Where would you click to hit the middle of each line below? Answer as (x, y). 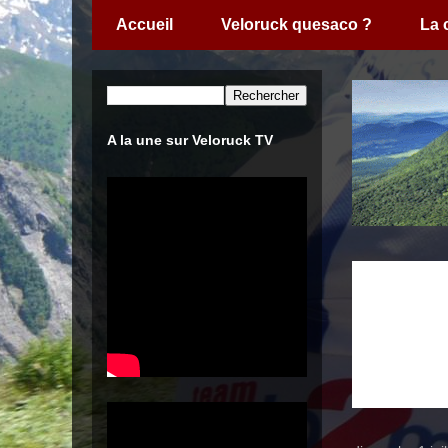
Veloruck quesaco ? (296, 24)
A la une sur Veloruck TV (190, 140)
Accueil (144, 24)
